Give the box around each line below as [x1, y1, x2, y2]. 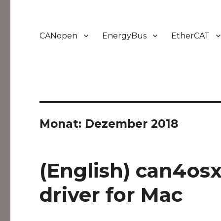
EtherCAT [171, 31, 210, 40]
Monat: [39, 117, 85, 131]
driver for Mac [39, 183, 183, 207]
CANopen [39, 31, 78, 40]
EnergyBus [102, 31, 147, 40]
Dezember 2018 [85, 117, 179, 131]
